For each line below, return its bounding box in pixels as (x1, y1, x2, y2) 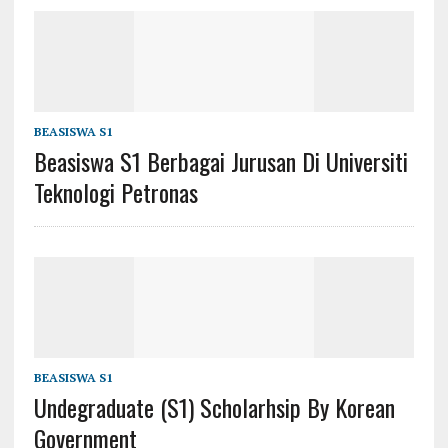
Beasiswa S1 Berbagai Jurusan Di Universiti (33, 143, 408, 180)
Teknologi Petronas (33, 174, 198, 211)
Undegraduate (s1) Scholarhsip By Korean (33, 389, 395, 426)
